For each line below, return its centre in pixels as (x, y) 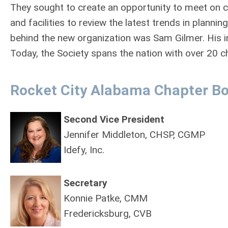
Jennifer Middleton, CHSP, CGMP (134, 135)
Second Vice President (114, 120)
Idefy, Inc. (84, 150)
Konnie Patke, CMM (106, 198)
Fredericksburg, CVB (108, 214)
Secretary (85, 183)
